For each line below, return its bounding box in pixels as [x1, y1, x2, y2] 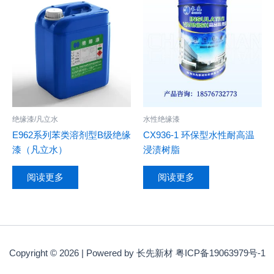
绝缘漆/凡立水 [12, 114, 58, 124]
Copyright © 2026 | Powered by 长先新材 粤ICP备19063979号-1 [9, 248, 265, 258]
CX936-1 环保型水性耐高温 [143, 130, 254, 140]
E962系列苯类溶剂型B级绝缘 [12, 130, 131, 140]
